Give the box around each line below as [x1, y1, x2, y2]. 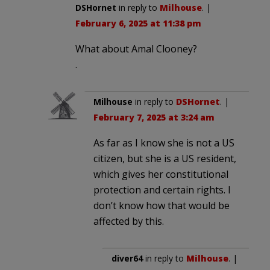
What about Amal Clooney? [75, 42, 197, 55]
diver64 [111, 252, 143, 264]
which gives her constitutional [93, 167, 228, 181]
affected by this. [93, 214, 164, 228]
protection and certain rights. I [93, 183, 231, 196]
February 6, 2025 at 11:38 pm [75, 17, 201, 29]
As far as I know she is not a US [93, 136, 234, 149]
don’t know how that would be [93, 198, 230, 212]
